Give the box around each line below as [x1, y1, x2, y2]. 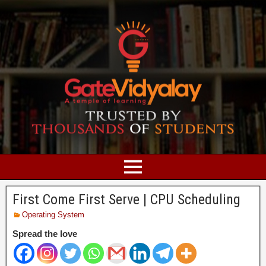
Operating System [22, 210, 84, 219]
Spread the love [12, 229, 77, 239]
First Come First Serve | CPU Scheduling [12, 191, 240, 208]
